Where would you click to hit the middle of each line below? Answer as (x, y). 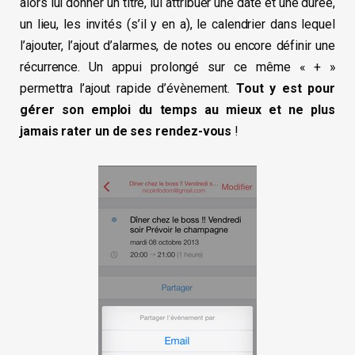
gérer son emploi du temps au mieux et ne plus (177, 110)
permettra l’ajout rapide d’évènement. (128, 89)
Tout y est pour (285, 89)
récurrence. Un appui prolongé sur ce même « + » (177, 67)
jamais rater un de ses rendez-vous (126, 132)
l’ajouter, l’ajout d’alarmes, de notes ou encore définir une (177, 46)
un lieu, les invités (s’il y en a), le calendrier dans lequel (177, 25)
